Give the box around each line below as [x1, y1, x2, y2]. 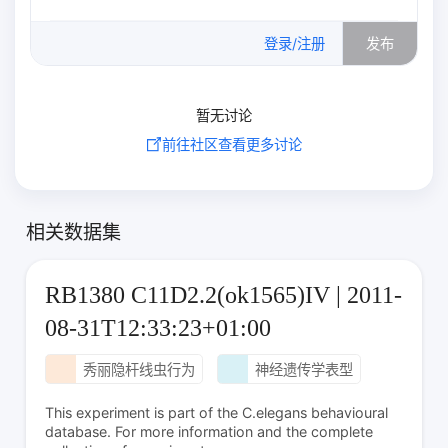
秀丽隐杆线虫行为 [82, 361, 195, 379]
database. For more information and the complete [45, 422, 374, 440]
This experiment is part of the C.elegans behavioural [45, 403, 389, 421]
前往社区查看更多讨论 [162, 135, 303, 153]
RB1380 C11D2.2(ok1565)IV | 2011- [45, 281, 403, 308]
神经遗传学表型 [254, 361, 353, 379]
